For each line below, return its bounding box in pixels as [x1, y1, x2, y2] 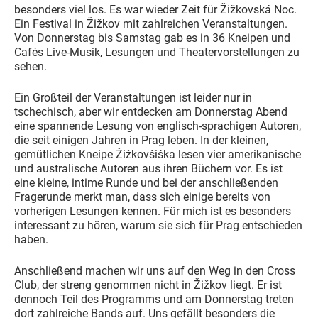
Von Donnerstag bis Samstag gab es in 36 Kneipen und [14, 31, 290, 45]
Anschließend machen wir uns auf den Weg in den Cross [14, 263, 295, 278]
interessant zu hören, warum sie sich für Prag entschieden [14, 218, 302, 232]
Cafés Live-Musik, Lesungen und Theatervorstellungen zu [14, 45, 300, 59]
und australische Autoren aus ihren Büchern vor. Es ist [14, 161, 283, 175]
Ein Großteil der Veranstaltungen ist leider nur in [14, 90, 252, 104]
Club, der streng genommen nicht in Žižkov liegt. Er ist [14, 278, 282, 292]
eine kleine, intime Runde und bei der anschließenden [14, 175, 278, 190]
